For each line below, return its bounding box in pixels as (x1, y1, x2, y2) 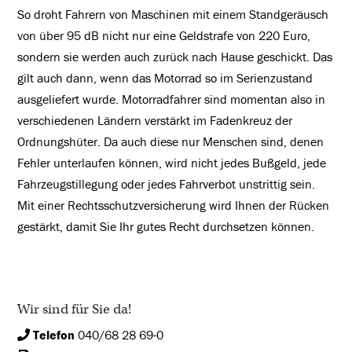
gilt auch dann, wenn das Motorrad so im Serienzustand (17, 70, 313, 86)
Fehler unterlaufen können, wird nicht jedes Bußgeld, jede (17, 155, 327, 170)
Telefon (30, 327, 75, 343)
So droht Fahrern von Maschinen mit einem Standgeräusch (17, 6, 329, 22)
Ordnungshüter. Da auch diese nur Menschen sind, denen (17, 134, 324, 149)
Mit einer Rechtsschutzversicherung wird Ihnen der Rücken (17, 197, 330, 213)
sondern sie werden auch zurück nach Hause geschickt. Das (17, 49, 333, 64)
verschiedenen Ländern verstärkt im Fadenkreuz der (17, 112, 293, 128)
